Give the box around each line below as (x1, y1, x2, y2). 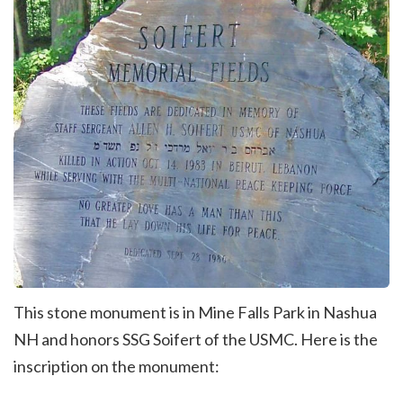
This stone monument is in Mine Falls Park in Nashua (13, 302, 377, 323)
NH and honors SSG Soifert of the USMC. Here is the (13, 329, 378, 350)
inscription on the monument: (13, 356, 219, 377)
